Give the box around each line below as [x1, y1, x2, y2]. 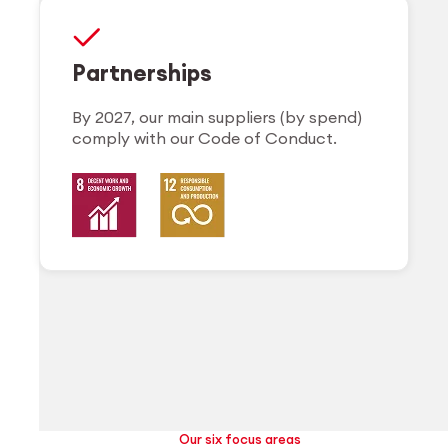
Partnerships [72, 58, 213, 87]
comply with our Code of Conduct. [72, 127, 338, 148]
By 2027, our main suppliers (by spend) [72, 106, 363, 127]
